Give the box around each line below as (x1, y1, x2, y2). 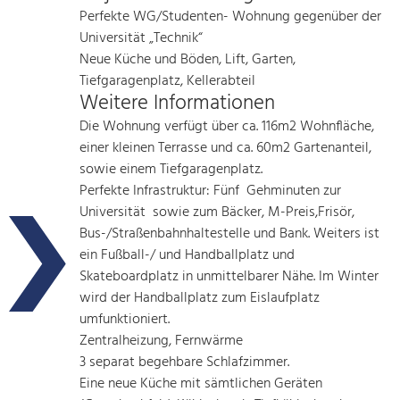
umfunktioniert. (79, 308, 171, 332)
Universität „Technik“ (79, 27, 204, 51)
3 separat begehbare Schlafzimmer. (79, 351, 290, 375)
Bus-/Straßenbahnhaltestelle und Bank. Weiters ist (79, 222, 380, 246)
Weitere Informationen (79, 87, 276, 121)
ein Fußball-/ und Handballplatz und (79, 244, 296, 268)
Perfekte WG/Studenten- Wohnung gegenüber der (79, 5, 382, 29)
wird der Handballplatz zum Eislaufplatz (79, 287, 321, 311)
